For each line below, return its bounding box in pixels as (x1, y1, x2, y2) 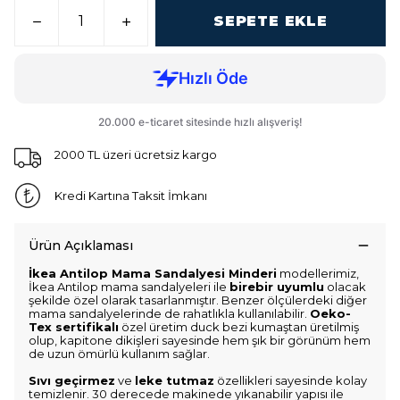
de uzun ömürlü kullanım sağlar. (29, 346, 210, 361)
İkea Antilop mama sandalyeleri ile (29, 279, 229, 294)
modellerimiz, (277, 266, 359, 280)
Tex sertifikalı (29, 320, 119, 334)
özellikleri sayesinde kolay (214, 373, 367, 387)
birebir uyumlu (229, 279, 324, 294)
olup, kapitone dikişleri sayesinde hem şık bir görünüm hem (29, 333, 371, 347)
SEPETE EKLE (213, 12, 328, 29)
